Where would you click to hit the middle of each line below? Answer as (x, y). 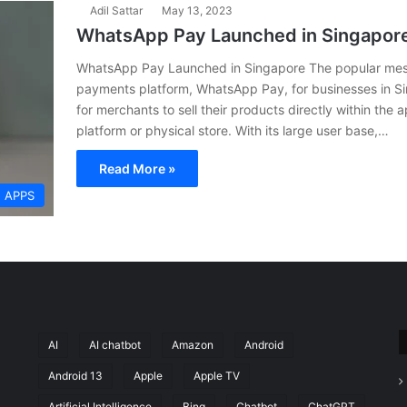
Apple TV (216, 375)
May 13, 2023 (197, 10)
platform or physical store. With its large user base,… (233, 130)
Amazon (192, 344)
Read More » (137, 169)
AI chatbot (114, 344)
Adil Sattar (116, 10)
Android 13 (75, 375)
